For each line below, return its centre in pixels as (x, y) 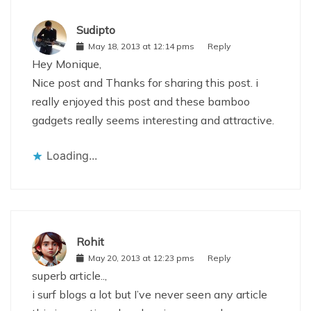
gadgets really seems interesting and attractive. (153, 120)
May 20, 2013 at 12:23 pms (141, 258)
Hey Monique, (67, 64)
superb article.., (69, 275)
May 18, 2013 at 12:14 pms (141, 47)
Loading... (72, 155)
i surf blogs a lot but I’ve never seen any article (150, 294)
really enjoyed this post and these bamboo (141, 101)
